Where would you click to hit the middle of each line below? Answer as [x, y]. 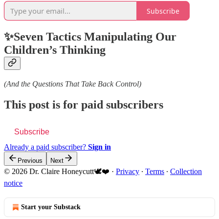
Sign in [99, 147]
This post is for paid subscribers [84, 105]
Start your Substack [51, 207]
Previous [30, 161]
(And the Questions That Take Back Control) [73, 84]
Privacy [128, 172]
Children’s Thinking [55, 50]
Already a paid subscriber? [46, 147]
